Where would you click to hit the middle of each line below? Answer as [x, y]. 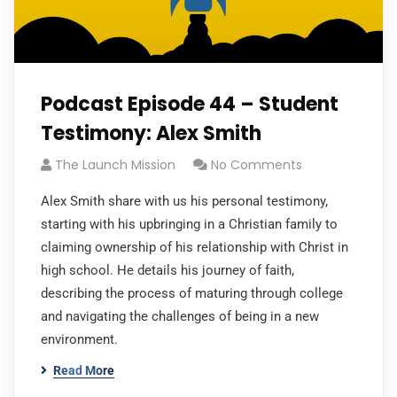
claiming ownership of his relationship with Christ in [195, 247]
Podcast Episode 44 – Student [190, 104]
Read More [84, 370]
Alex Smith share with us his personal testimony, [184, 201]
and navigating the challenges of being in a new [180, 316]
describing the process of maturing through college [192, 293]
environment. [79, 339]
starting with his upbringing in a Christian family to [189, 224]
